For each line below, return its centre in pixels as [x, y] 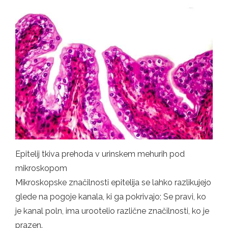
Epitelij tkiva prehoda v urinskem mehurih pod [100, 154]
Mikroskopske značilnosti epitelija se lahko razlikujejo [113, 182]
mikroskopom [41, 168]
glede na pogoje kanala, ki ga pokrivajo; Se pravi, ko [111, 196]
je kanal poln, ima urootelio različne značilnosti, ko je [112, 211]
